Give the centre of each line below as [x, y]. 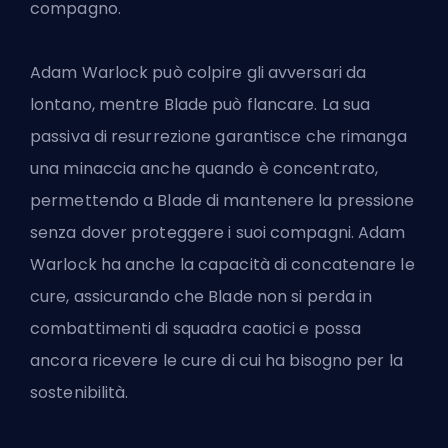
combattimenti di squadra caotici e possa [196, 328]
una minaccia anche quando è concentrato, [204, 168]
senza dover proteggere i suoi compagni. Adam [218, 232]
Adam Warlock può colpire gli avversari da [198, 72]
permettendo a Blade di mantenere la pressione [222, 200]
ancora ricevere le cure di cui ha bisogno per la [216, 360]
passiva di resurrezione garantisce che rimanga [218, 136]
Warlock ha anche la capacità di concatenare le [222, 264]
